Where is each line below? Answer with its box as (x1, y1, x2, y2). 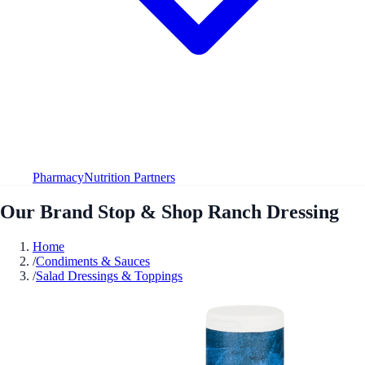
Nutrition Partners (84, 169, 175, 184)
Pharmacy (33, 169, 84, 184)
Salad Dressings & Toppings (36, 268, 182, 283)
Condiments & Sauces (36, 253, 150, 268)
